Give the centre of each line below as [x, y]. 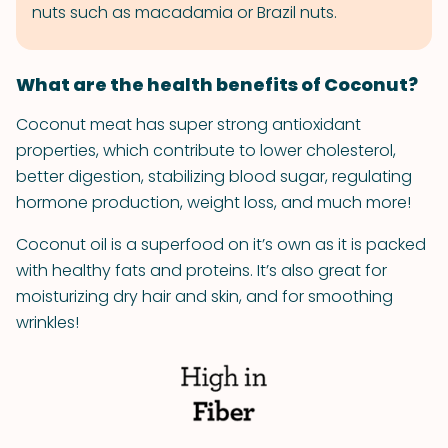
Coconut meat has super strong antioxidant [188, 124]
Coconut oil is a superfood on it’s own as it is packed [221, 244]
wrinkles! [47, 322]
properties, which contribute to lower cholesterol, [206, 150]
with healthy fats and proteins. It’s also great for [201, 270]
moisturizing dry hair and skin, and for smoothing [204, 296]
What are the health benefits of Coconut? [217, 84]
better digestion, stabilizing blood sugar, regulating [214, 176]
